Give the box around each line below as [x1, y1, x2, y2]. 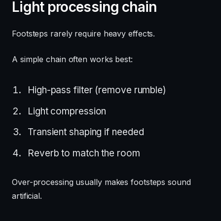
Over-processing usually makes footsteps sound [12, 177, 191, 187]
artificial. [12, 190, 42, 201]
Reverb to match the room [28, 147, 140, 159]
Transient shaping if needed [28, 126, 144, 138]
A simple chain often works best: [12, 54, 133, 64]
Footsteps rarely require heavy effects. [12, 28, 155, 38]
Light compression [28, 105, 107, 117]
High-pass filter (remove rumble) [28, 84, 166, 96]
